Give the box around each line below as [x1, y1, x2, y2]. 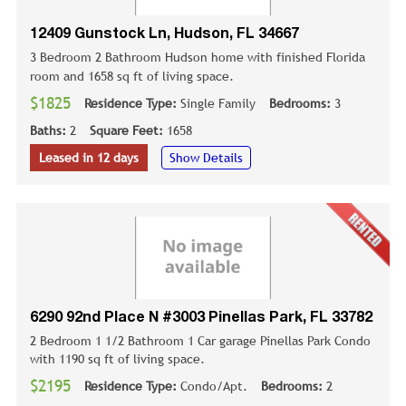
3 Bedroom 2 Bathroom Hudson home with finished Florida [30, 49, 365, 64]
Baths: [30, 122, 70, 138]
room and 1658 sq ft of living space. [30, 68, 237, 83]
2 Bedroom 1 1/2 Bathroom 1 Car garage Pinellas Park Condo [30, 333, 371, 349]
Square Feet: [90, 122, 167, 138]
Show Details [169, 150, 243, 165]
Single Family [180, 95, 256, 111]
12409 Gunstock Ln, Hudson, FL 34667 [30, 27, 299, 41]
